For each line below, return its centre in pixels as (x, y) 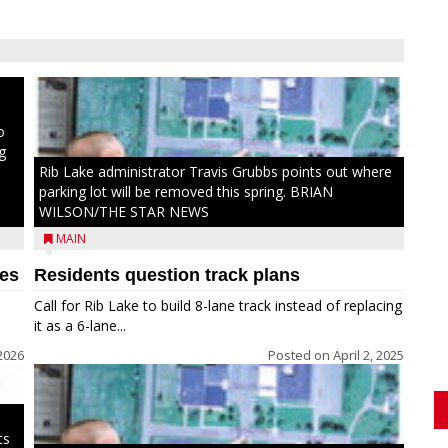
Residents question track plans (167, 275)
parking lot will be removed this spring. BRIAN (186, 191)
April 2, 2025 (368, 355)
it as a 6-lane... (80, 325)
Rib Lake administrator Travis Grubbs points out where (215, 171)
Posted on (300, 355)
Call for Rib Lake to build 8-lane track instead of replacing (218, 305)
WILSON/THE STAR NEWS (124, 211)
